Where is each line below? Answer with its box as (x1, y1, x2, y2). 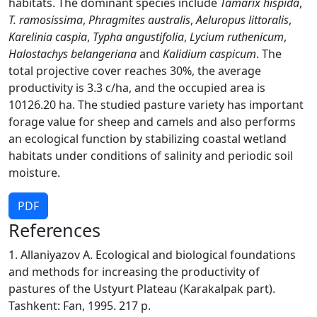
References (8, 218, 100, 242)
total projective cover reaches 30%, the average (8, 63, 261, 79)
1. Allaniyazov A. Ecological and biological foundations (8, 247, 296, 263)
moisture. (8, 165, 60, 180)
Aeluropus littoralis (196, 12, 289, 28)
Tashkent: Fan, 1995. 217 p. (8, 298, 151, 313)
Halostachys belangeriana (8, 46, 137, 62)
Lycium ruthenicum (190, 29, 284, 45)
